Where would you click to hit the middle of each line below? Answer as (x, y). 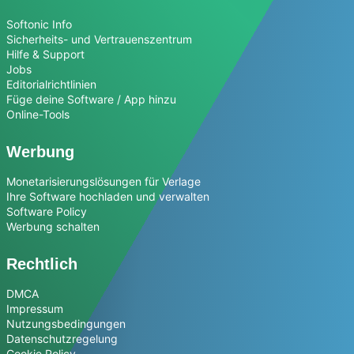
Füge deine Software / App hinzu (91, 100)
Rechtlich (42, 264)
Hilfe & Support (45, 55)
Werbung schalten (53, 227)
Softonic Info (39, 24)
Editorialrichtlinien (51, 85)
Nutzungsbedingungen (66, 324)
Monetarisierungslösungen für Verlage (104, 182)
